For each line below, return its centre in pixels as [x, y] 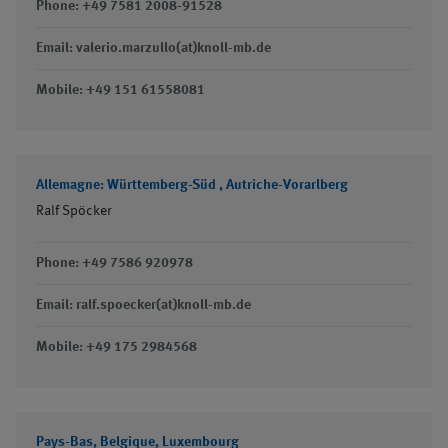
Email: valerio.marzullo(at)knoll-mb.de [153, 48]
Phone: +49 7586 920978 [114, 263]
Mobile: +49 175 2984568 [116, 347]
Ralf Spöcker [74, 211]
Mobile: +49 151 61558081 [120, 90]
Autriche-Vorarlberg [287, 185]
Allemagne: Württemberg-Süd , [131, 185]
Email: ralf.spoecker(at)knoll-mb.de [143, 305]
